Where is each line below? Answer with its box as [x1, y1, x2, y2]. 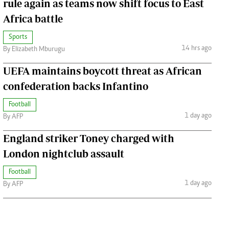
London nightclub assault [3, 147, 124, 159]
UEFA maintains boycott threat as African [3, 64, 202, 77]
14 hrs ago [181, 45, 212, 53]
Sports [8, 33, 27, 41]
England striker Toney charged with [3, 132, 174, 144]
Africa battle [3, 12, 63, 25]
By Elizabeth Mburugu [3, 45, 65, 53]
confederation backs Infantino [3, 80, 148, 92]
